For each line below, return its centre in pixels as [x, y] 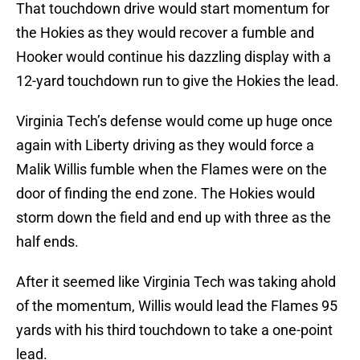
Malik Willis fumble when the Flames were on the [172, 170]
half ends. [47, 242]
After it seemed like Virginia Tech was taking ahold [176, 282]
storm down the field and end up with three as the [174, 218]
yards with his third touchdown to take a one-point [174, 330]
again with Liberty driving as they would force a [165, 145]
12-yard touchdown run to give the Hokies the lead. [178, 81]
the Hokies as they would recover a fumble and [165, 33]
